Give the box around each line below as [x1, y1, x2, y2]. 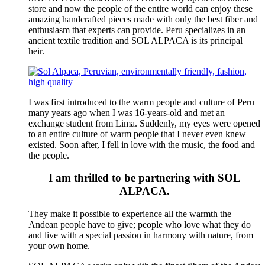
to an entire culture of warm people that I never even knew [28, 128, 246, 139]
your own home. [28, 241, 90, 251]
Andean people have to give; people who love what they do [28, 219, 251, 230]
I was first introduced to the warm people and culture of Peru [28, 96, 254, 107]
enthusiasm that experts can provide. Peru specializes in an [28, 24, 245, 35]
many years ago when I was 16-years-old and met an [28, 107, 225, 118]
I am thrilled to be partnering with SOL [48, 172, 241, 185]
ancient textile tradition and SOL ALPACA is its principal [28, 35, 243, 46]
